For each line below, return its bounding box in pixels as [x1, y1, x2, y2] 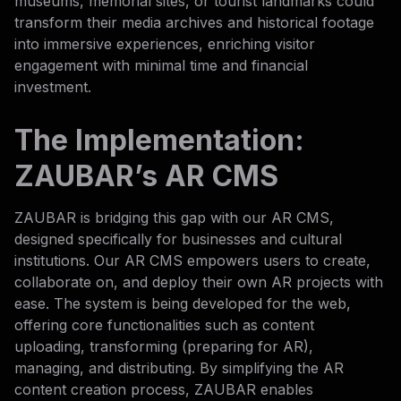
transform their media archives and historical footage [14, 13, 374, 31]
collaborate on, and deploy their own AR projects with [14, 272, 383, 291]
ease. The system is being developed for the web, [14, 294, 351, 312]
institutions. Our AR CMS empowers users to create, [14, 251, 371, 269]
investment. [14, 77, 91, 96]
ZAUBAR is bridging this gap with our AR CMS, [14, 208, 334, 226]
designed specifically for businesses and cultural [14, 229, 342, 248]
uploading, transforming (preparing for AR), [14, 337, 313, 355]
